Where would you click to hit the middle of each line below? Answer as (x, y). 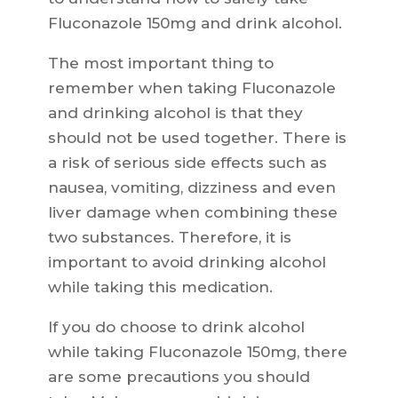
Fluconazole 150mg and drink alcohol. (195, 24)
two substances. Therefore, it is (169, 238)
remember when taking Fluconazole (191, 88)
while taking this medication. (160, 287)
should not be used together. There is (197, 138)
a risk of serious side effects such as (187, 163)
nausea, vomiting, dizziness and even (191, 188)
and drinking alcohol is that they (175, 113)
